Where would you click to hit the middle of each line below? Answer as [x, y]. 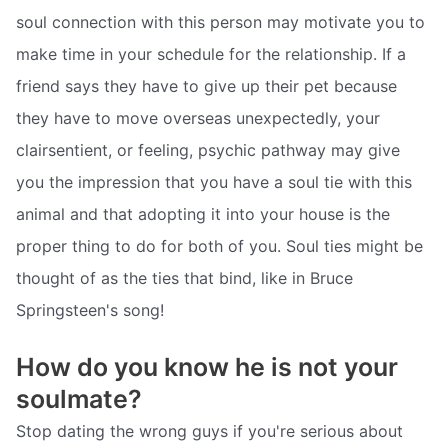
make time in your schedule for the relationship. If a [211, 53]
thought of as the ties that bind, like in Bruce [184, 277]
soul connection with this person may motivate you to [220, 21]
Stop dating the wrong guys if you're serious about [209, 431]
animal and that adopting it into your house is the [203, 213]
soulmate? [79, 399]
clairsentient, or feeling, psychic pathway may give [208, 149]
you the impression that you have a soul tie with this [214, 181]
